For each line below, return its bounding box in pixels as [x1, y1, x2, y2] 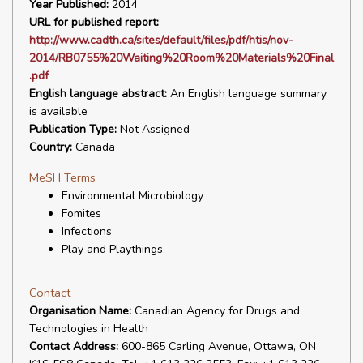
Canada [72, 139, 115, 155]
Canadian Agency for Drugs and [131, 303, 300, 318]
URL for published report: [29, 15, 159, 30]
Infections [62, 224, 112, 239]
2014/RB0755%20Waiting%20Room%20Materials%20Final [29, 50, 334, 66]
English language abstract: [29, 86, 167, 101]
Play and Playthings [62, 241, 163, 257]
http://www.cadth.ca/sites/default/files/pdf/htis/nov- [29, 32, 293, 48]
